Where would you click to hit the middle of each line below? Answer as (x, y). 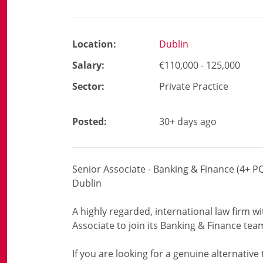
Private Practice (194, 86)
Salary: (88, 65)
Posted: (90, 122)
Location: (94, 44)
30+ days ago (188, 122)
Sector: (88, 86)
